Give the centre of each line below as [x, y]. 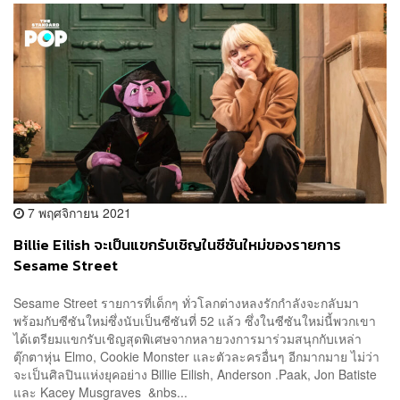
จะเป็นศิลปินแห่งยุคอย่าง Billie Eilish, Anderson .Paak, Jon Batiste [195, 374]
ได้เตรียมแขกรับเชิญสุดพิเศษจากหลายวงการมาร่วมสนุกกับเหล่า [187, 338]
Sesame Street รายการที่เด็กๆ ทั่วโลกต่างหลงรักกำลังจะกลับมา [186, 302]
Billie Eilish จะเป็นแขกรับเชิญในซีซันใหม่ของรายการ [177, 246]
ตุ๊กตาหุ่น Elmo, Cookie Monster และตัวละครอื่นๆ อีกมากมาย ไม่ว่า [196, 356]
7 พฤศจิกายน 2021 [78, 213]
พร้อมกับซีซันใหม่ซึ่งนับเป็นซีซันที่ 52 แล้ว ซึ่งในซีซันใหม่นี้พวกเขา [195, 320]
